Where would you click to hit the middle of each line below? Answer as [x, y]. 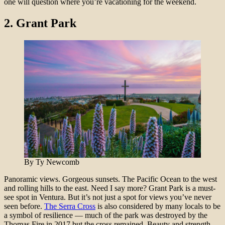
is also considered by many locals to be [158, 206]
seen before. [24, 206]
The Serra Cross [70, 206]
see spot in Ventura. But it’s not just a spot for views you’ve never [108, 197]
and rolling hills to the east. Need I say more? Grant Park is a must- [110, 188]
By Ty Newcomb [52, 162]
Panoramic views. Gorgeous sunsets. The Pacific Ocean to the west [110, 179]
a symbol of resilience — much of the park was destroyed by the [106, 215]
